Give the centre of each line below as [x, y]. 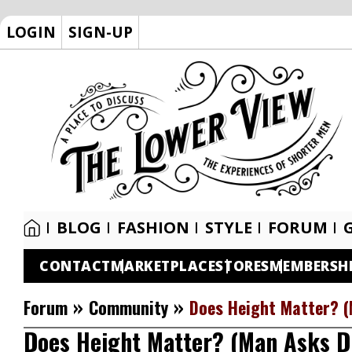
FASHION [153, 227]
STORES [242, 266]
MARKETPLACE [163, 266]
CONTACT [75, 266]
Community [128, 307]
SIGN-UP [101, 32]
